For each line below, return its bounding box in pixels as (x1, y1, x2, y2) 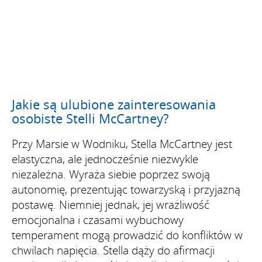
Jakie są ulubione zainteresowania (12, 95, 216, 113)
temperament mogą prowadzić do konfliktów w (12, 227, 243, 243)
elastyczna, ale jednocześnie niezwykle (12, 151, 198, 167)
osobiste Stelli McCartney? (12, 109, 168, 127)
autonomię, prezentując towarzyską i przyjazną (12, 181, 240, 197)
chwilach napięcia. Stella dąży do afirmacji (12, 242, 215, 258)
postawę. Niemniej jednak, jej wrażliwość (12, 196, 209, 212)
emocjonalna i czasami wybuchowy (12, 212, 184, 227)
